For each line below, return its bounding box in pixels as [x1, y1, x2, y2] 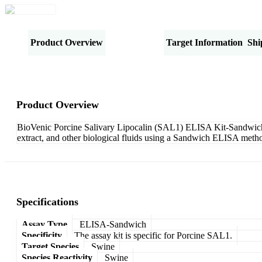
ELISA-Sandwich [80, 219, 146, 229]
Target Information [166, 37, 243, 47]
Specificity [22, 230, 62, 240]
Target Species [22, 241, 79, 251]
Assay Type [22, 219, 67, 229]
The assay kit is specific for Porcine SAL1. [74, 230, 232, 240]
